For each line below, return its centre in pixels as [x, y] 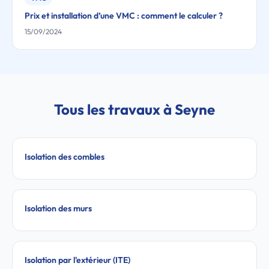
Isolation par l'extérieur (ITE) [77, 260]
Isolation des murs [58, 208]
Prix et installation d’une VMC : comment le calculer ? [124, 16]
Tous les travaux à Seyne [134, 109]
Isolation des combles [65, 157]
